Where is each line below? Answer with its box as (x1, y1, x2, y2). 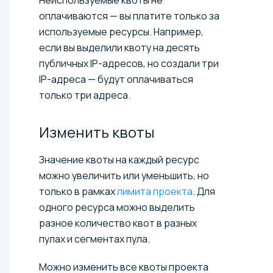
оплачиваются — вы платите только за (39, 9, 219, 23)
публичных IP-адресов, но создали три (39, 56, 219, 70)
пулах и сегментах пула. (39, 232, 150, 246)
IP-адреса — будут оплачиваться (39, 72, 193, 86)
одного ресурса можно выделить (39, 200, 195, 214)
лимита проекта (117, 184, 193, 198)
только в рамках (39, 184, 117, 198)
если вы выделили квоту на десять (39, 40, 200, 54)
